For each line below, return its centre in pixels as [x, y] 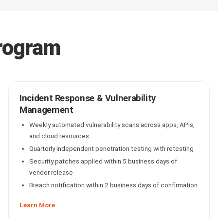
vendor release [51, 172]
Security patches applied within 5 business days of [103, 161]
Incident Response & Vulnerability [88, 98]
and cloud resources [59, 136]
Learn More [37, 205]
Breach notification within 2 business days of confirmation [114, 185]
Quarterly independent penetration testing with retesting [112, 148]
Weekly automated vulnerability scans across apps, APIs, [112, 125]
